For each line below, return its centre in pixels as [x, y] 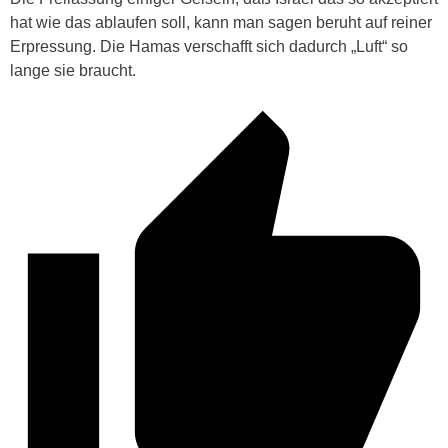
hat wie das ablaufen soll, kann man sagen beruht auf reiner [221, 23]
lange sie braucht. [73, 71]
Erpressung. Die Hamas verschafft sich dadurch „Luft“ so [209, 47]
